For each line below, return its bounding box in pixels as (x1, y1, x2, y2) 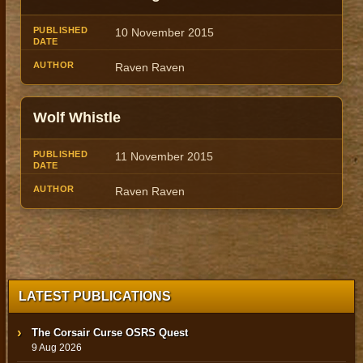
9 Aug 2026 (32, 342, 82, 354)
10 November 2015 (115, 26, 214, 40)
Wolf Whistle (33, 109, 121, 126)
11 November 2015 (115, 150, 213, 164)
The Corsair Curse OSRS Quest (32, 327, 188, 340)
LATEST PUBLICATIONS (19, 289, 171, 304)
